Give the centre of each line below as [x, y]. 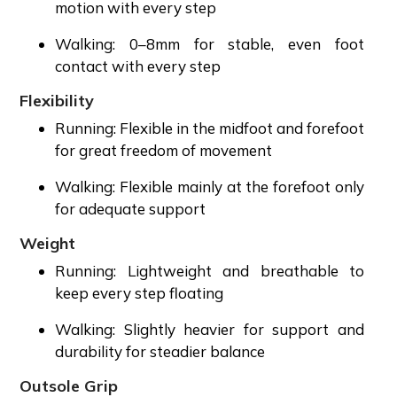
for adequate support [132, 208]
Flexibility [59, 100]
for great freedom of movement [165, 150]
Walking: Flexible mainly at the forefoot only [210, 186]
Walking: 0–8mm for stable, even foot [210, 43]
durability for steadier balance [162, 351]
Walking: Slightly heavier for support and [210, 329]
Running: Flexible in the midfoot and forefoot [210, 128]
